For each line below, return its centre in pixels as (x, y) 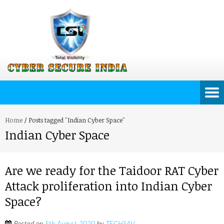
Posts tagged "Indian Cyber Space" (77, 120)
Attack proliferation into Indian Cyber (108, 186)
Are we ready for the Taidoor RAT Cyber (112, 170)
